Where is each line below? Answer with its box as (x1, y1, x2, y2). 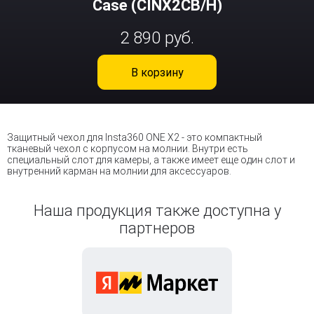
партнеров (119, 219, 195, 237)
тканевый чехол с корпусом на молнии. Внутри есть (7, 143, 248, 154)
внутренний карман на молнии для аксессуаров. (7, 165, 231, 177)
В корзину (130, 65, 184, 79)
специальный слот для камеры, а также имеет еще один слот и (7, 154, 295, 165)
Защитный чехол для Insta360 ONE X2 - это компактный (7, 132, 262, 143)
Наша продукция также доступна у (33, 202, 281, 219)
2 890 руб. (120, 28, 194, 48)
